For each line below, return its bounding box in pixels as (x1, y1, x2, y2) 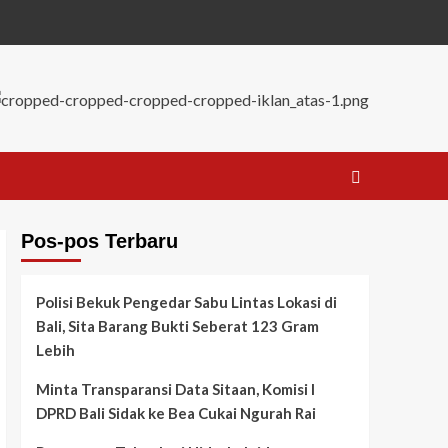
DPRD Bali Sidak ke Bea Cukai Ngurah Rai (35, 404, 316, 423)
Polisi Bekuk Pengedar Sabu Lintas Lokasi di (35, 293, 337, 312)
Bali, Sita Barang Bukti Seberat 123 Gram (35, 317, 319, 336)
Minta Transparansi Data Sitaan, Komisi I (35, 380, 315, 399)
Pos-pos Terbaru (20, 230, 178, 253)
